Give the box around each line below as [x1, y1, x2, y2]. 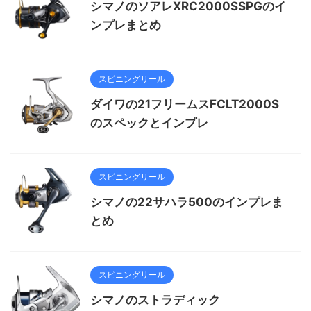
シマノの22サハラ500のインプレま [90, 194, 283, 209]
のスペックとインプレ [90, 115, 208, 130]
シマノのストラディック [90, 292, 220, 307]
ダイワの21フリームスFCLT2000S [90, 96, 279, 111]
